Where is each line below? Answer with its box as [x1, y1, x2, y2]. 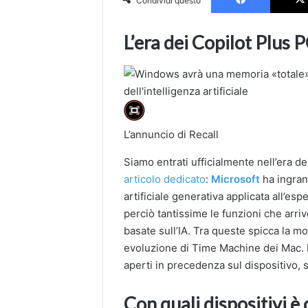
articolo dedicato [124, 173, 206, 186]
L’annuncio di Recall [124, 128, 219, 142]
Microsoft [211, 173, 261, 186]
